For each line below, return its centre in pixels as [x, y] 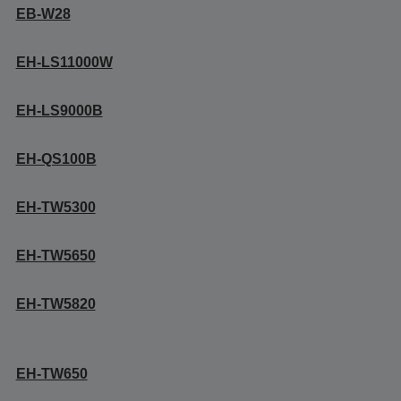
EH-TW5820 [55, 304]
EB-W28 [43, 14]
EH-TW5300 [55, 207]
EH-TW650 [51, 374]
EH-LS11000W [64, 62]
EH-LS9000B [59, 111]
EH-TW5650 [55, 256]
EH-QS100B [56, 159]
